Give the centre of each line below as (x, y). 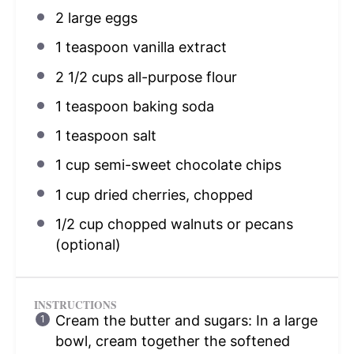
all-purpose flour (180, 77)
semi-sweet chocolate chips (185, 165)
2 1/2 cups (89, 77)
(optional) (88, 244)
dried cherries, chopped (171, 194)
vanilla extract (177, 47)
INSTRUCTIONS (75, 305)
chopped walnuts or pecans (198, 224)
